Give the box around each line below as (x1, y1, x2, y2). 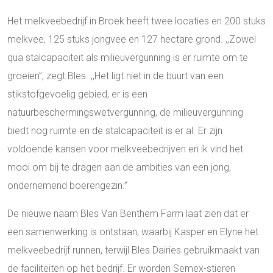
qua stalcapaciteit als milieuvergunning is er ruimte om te (7, 52, 248, 64)
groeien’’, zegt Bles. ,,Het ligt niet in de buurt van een (7, 70, 224, 82)
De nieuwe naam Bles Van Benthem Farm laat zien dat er (7, 208, 249, 220)
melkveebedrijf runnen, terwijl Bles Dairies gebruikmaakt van (7, 244, 260, 257)
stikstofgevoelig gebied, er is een (7, 88, 147, 101)
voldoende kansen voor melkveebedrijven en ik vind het (7, 143, 243, 155)
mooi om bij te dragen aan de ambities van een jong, (7, 161, 231, 174)
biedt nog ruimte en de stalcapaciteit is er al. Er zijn (7, 125, 222, 137)
